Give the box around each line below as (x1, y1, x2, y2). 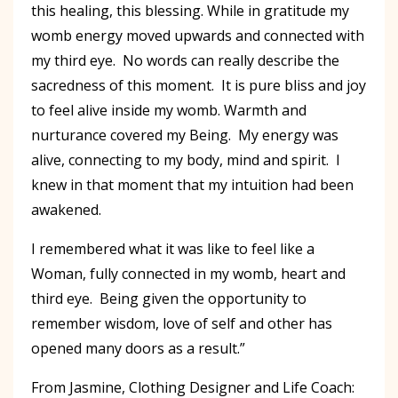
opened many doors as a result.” (31, 338, 245, 358)
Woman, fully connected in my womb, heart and (31, 263, 346, 283)
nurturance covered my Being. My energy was (31, 124, 338, 145)
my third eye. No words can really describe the (31, 50, 339, 70)
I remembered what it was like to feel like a (31, 238, 314, 259)
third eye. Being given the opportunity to (31, 288, 306, 308)
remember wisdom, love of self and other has (31, 313, 332, 333)
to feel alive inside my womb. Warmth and (31, 99, 306, 120)
